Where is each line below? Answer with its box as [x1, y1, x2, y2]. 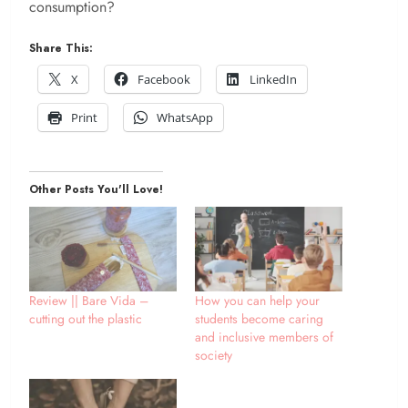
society [195, 345, 232, 364]
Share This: [29, 40, 93, 57]
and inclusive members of [195, 327, 333, 346]
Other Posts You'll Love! [29, 181, 163, 199]
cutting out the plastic [29, 309, 142, 328]
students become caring [195, 309, 323, 328]
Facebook [138, 71, 190, 88]
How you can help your [195, 291, 320, 310]
